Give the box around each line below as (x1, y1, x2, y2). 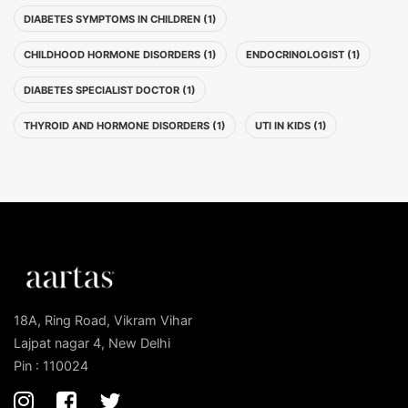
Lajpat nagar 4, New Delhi (14, 334, 170, 351)
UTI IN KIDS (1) (255, 119, 327, 132)
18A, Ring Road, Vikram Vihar (14, 311, 192, 328)
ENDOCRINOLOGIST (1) (246, 48, 361, 61)
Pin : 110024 (14, 357, 88, 373)
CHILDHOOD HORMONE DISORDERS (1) (24, 48, 217, 61)
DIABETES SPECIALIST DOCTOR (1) (24, 84, 196, 97)
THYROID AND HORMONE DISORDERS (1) (24, 119, 226, 132)
